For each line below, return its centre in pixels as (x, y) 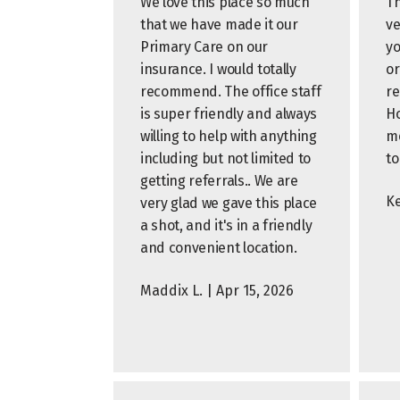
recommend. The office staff (231, 92)
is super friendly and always (229, 114)
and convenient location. (219, 248)
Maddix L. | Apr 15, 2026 (217, 291)
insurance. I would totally (218, 69)
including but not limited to (226, 158)
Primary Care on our (204, 47)
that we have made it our (219, 25)
